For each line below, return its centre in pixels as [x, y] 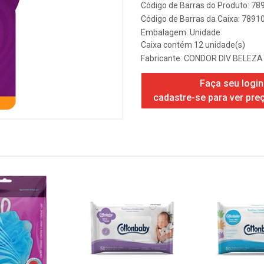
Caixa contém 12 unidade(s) [193, 45]
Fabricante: [162, 58]
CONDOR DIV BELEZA [223, 58]
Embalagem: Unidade [181, 32]
